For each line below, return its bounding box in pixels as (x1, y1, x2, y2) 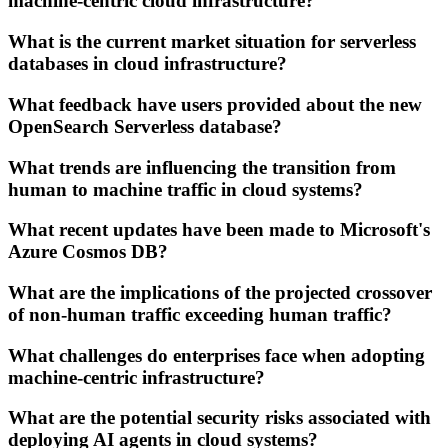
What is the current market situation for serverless (8, 31, 416, 53)
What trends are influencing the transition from (8, 156, 396, 178)
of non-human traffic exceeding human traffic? (8, 303, 392, 325)
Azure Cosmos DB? (8, 241, 168, 263)
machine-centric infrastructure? (8, 366, 265, 388)
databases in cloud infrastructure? (8, 53, 287, 75)
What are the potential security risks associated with (8, 407, 431, 429)
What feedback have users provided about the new (8, 93, 422, 115)
